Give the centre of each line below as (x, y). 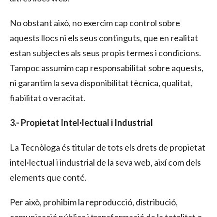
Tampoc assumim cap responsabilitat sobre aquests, (107, 68)
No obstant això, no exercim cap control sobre (95, 23)
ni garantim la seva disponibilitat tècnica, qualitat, (101, 83)
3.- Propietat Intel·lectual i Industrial (81, 122)
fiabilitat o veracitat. (47, 98)
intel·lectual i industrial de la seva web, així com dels (105, 162)
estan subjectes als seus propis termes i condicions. (105, 53)
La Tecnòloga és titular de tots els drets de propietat (108, 147)
